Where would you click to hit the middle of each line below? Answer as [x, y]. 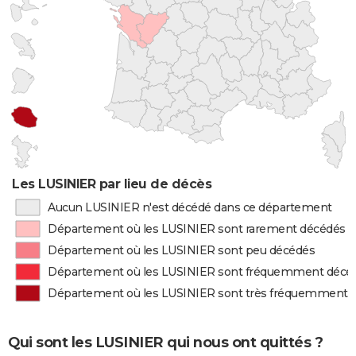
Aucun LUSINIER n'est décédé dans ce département [190, 207]
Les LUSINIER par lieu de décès [112, 184]
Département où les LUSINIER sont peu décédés [182, 250]
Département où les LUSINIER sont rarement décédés [197, 229]
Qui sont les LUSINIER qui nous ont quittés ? [165, 342]
